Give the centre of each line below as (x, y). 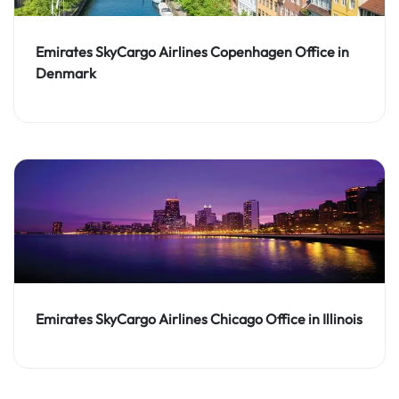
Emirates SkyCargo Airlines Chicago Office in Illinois (199, 319)
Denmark (66, 73)
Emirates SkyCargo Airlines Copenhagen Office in (192, 51)
